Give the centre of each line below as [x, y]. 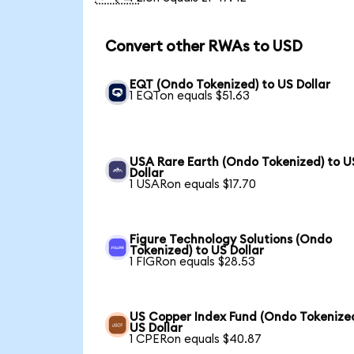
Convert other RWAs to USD [203, 47]
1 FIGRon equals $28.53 [193, 262]
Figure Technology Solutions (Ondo [231, 240]
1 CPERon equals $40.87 [196, 340]
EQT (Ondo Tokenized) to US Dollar [230, 85]
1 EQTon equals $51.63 [190, 96]
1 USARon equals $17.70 [193, 185]
